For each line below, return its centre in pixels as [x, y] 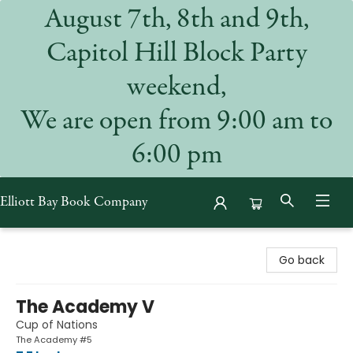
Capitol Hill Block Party [176, 54]
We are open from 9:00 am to [176, 122]
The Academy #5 [54, 340]
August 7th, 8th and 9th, [176, 20]
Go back [302, 260]
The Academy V [85, 307]
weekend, [176, 88]
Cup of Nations [57, 325]
